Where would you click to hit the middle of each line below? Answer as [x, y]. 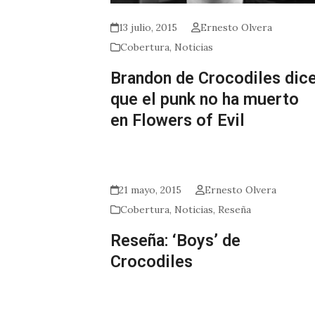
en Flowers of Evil [178, 121]
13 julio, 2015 [148, 28]
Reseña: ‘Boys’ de [175, 241]
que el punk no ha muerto [205, 99]
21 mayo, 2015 [150, 190]
